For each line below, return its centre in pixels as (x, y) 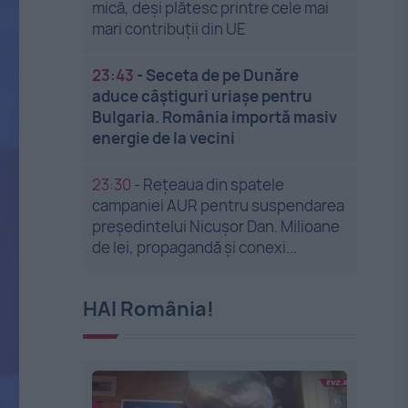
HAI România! (149, 309)
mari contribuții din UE (169, 29)
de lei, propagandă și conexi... (195, 247)
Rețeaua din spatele (214, 184)
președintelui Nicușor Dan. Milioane (216, 226)
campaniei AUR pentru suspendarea (219, 205)
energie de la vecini (164, 138)
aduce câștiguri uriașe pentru (203, 96)
